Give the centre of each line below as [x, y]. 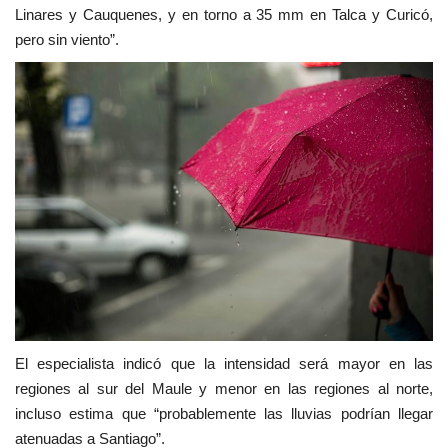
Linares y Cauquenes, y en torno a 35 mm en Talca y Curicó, [224, 15]
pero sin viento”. [67, 40]
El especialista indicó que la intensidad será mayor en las [224, 364]
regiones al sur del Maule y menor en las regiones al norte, [224, 389]
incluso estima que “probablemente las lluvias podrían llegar [224, 414]
